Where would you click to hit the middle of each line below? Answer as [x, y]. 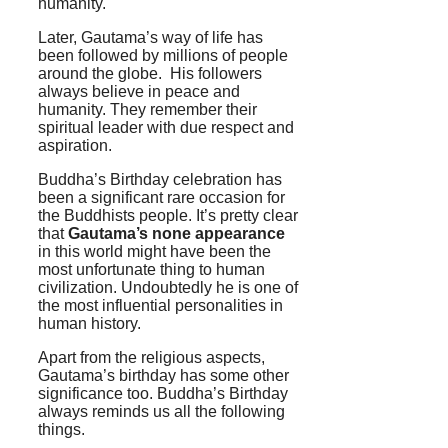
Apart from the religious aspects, [151, 357]
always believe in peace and [139, 91]
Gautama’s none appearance [176, 233]
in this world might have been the [154, 251]
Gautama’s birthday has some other [163, 375]
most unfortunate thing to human [151, 269]
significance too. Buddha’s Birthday [163, 393]
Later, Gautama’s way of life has [150, 37]
